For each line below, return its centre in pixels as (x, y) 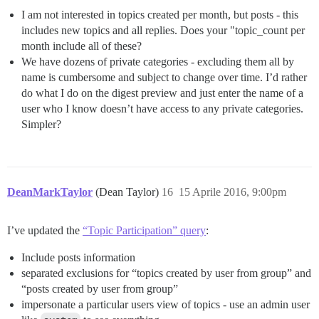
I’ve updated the (45, 230)
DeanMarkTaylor (50, 192)
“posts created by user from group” (100, 288)
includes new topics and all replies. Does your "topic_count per (163, 30)
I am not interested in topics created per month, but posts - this (160, 14)
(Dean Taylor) (129, 192)
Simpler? (41, 124)
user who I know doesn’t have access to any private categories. (162, 108)
